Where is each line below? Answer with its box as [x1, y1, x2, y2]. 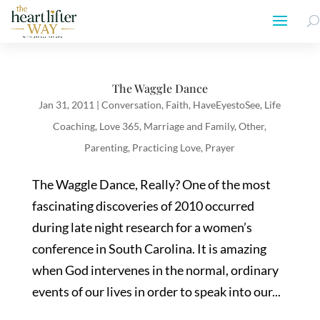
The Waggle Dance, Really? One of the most [31, 176, 271, 192]
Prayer [205, 141, 236, 154]
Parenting [84, 141, 129, 154]
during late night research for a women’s [31, 219, 252, 235]
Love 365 [99, 120, 140, 132]
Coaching [53, 120, 96, 132]
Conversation [101, 99, 162, 111]
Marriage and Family [144, 120, 235, 132]
